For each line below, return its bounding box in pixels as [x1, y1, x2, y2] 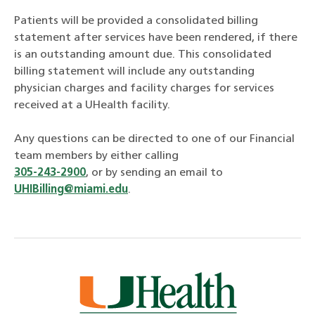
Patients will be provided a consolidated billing [14, 15, 258, 27]
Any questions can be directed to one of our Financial [14, 133, 295, 145]
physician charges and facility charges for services [14, 82, 274, 94]
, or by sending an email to [86, 167, 223, 179]
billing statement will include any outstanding [14, 65, 255, 77]
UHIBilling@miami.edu [14, 184, 128, 195]
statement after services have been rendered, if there [14, 32, 297, 44]
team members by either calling [14, 150, 179, 162]
